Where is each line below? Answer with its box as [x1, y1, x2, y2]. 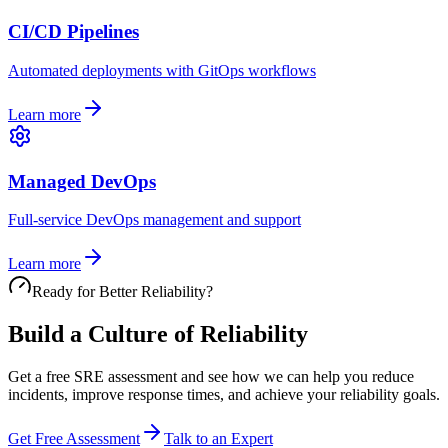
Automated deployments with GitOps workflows [8, 62, 316, 79]
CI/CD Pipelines [8, 21, 139, 43]
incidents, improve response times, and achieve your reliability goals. [8, 386, 440, 404]
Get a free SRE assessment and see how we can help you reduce [8, 368, 414, 386]
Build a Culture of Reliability [8, 321, 308, 348]
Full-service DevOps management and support [8, 211, 301, 229]
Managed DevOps [8, 170, 156, 192]
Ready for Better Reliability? [32, 283, 213, 301]
